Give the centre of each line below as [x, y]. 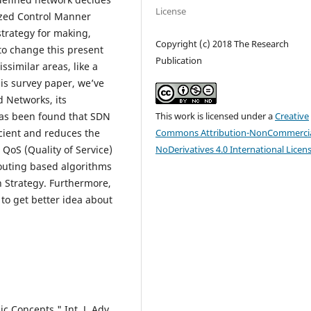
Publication [179, 60]
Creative [292, 116]
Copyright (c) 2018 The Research [222, 43]
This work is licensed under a [216, 116]
